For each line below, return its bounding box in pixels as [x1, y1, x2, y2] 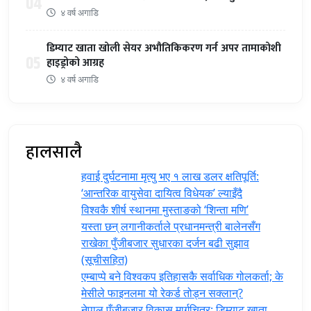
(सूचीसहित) [81, 252, 128, 267]
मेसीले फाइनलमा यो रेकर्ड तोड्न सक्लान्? [81, 285, 243, 301]
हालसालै [26, 137, 82, 167]
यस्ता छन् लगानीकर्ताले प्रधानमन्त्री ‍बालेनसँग [81, 219, 260, 234]
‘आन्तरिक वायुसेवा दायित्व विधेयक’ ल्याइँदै [81, 185, 242, 201]
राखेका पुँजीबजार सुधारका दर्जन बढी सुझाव [81, 235, 249, 251]
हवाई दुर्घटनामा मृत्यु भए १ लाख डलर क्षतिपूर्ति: [81, 169, 259, 184]
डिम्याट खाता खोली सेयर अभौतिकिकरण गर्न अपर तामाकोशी [47, 40, 281, 57]
